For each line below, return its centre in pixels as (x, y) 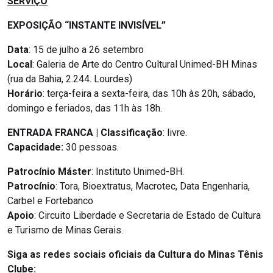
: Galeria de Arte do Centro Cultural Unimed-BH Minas (145, 64)
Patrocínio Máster (49, 171)
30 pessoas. (91, 147)
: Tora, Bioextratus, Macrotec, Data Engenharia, (153, 186)
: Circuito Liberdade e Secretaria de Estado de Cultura (147, 215)
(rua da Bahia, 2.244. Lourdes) (70, 79)
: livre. (175, 132)
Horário (25, 93)
